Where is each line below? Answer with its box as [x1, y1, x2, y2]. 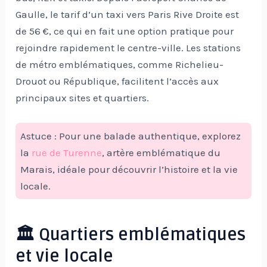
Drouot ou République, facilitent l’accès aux [15, 75, 219, 88]
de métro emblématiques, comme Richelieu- [15, 58, 224, 71]
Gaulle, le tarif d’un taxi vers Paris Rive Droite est [15, 8, 240, 21]
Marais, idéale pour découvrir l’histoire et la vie [20, 163, 238, 175]
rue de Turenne [32, 146, 103, 159]
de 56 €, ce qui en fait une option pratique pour [15, 25, 234, 38]
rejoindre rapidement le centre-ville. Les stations [15, 42, 241, 54]
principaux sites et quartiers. [15, 92, 150, 104]
